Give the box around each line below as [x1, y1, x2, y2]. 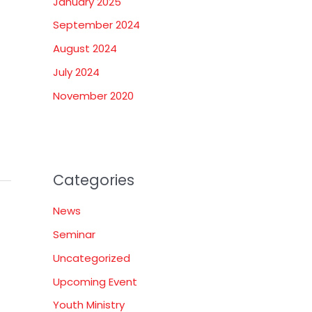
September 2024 [53, 17, 140, 33]
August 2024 [53, 41, 117, 56]
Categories [53, 169, 134, 190]
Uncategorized [53, 250, 130, 265]
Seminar [53, 227, 95, 242]
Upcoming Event [53, 274, 137, 289]
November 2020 [53, 88, 134, 103]
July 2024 [53, 64, 100, 79]
